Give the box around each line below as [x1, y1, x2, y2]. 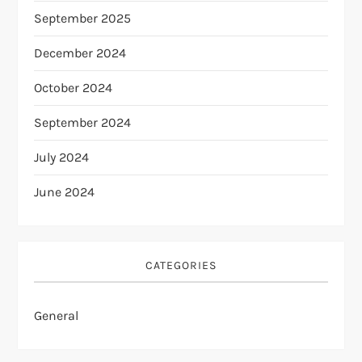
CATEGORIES [145, 258, 217, 272]
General [34, 307, 79, 323]
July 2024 [34, 149, 90, 165]
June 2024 [34, 183, 95, 200]
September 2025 [34, 10, 132, 26]
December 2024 [34, 44, 127, 61]
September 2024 [34, 114, 132, 130]
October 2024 [34, 79, 113, 95]
